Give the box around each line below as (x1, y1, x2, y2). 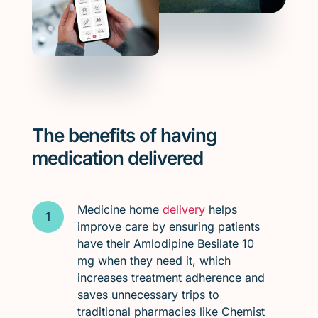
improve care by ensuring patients (77, 219, 260, 234)
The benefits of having (31, 124, 216, 146)
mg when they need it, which (77, 253, 231, 268)
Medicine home (77, 202, 163, 216)
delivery (162, 202, 205, 216)
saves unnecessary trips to (77, 287, 219, 302)
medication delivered (31, 146, 203, 169)
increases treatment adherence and (77, 270, 265, 285)
